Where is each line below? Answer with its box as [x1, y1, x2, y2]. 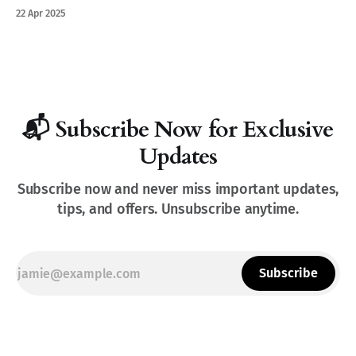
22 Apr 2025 [16, 7, 66, 20]
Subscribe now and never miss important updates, [17, 180, 339, 199]
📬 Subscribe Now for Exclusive [22, 114, 334, 145]
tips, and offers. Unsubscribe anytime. [57, 200, 299, 219]
